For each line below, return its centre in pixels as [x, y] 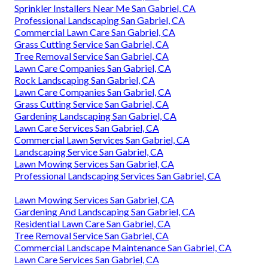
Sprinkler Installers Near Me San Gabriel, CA [105, 155]
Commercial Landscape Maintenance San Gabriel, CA [123, 131]
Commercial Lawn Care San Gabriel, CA [95, 179]
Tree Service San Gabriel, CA [73, 95]
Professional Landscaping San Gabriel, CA [100, 167]
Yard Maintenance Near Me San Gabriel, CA [104, 35]
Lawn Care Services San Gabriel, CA [87, 143]
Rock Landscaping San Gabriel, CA [85, 227]
